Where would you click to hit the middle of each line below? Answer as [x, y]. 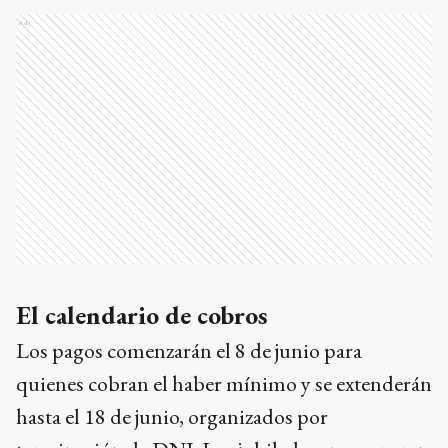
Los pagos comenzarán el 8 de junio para [189, 350]
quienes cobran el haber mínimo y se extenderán [224, 383]
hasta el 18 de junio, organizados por [172, 416]
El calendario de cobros [142, 315]
